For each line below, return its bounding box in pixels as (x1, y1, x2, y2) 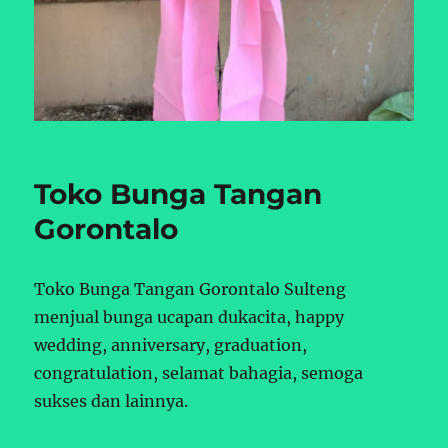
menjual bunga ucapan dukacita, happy (34, 306, 345, 327)
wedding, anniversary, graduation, (34, 334, 308, 355)
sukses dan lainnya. (34, 390, 189, 411)
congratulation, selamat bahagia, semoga (34, 362, 364, 383)
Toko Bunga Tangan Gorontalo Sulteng (34, 278, 347, 299)
